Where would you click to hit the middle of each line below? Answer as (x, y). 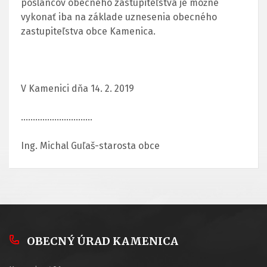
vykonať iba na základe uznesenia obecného (119, 17)
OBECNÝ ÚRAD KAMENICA (103, 241)
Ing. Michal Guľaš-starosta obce (90, 145)
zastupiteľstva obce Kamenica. (88, 31)
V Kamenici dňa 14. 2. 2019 (77, 88)
